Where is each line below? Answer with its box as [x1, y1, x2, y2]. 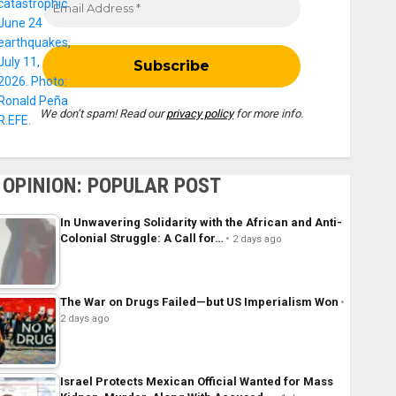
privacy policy [166, 107, 234, 121]
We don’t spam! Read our [40, 107, 167, 121]
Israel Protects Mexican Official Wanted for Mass [59, 375, 333, 389]
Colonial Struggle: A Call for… [59, 232, 224, 246]
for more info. [233, 107, 304, 121]
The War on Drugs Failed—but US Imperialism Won [59, 295, 339, 309]
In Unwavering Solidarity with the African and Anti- [59, 216, 342, 230]
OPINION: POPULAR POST [2, 173, 221, 199]
